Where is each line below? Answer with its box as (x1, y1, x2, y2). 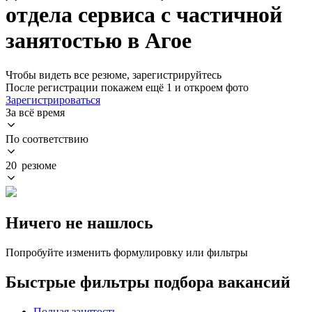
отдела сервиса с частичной (6, 2, 282, 28)
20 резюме (6, 159, 56, 171)
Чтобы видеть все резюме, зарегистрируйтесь (6, 68, 221, 81)
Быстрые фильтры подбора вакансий (6, 272, 290, 291)
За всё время (6, 106, 65, 118)
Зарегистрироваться (6, 93, 100, 106)
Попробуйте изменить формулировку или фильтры (6, 246, 248, 258)
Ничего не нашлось (6, 213, 153, 232)
